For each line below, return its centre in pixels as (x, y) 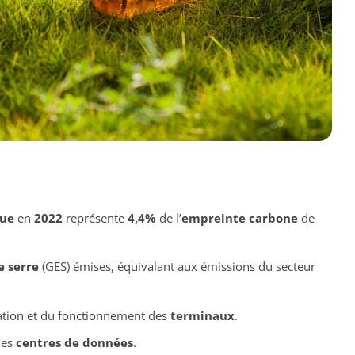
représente (95, 218)
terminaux (202, 315)
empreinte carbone (239, 218)
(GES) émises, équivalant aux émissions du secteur (177, 267)
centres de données (74, 343)
